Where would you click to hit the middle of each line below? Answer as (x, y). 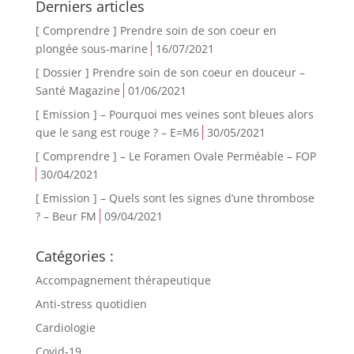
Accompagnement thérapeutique (123, 280)
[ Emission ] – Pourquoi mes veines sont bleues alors (174, 114)
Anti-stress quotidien (91, 304)
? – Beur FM (66, 216)
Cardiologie (65, 328)
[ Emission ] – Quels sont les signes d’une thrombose (175, 198)
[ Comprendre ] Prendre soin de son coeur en (156, 30)
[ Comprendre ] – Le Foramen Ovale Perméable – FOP (175, 156)
